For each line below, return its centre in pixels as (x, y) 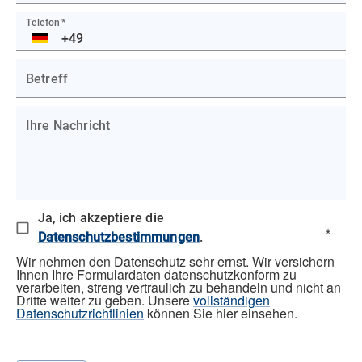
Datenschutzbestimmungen (118, 237)
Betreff (47, 79)
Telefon (43, 22)
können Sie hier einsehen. (221, 313)
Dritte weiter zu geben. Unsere (105, 300)
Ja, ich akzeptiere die (101, 218)
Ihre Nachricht (68, 126)
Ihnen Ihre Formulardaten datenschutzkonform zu (156, 274)
